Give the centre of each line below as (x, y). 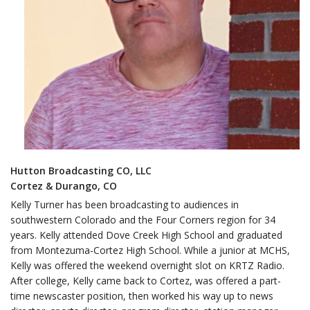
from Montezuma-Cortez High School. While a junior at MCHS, (150, 250)
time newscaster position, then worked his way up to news (142, 296)
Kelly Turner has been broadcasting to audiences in (125, 204)
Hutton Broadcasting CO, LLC (81, 171)
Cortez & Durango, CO (64, 186)
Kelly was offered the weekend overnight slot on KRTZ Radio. (147, 265)
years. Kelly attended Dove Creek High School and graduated (146, 235)
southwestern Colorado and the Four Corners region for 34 (143, 220)
